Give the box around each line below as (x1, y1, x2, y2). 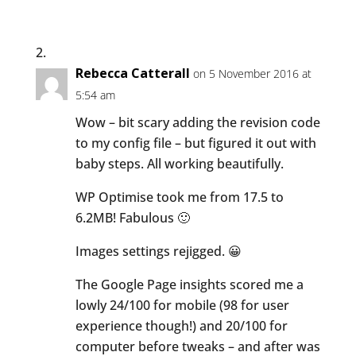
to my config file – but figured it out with (75, 133, 316, 152)
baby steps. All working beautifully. (75, 154, 284, 172)
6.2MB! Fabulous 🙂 (75, 208, 190, 226)
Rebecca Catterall (75, 64, 190, 82)
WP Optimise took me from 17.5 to (75, 188, 284, 206)
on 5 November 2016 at (192, 65, 311, 81)
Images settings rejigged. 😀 (75, 242, 242, 260)
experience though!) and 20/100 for (75, 316, 288, 335)
